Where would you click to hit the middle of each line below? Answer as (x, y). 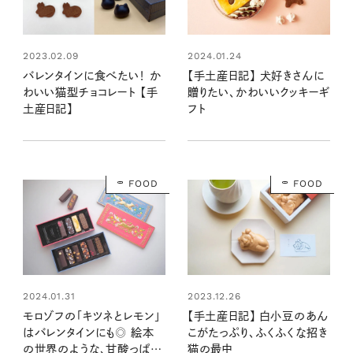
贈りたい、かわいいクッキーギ (258, 93)
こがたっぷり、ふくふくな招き (257, 332)
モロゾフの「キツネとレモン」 (91, 316)
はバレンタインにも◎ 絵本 (88, 332)
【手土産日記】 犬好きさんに (256, 76)
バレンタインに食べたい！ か (92, 75)
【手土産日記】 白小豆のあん (258, 316)
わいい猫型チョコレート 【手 (90, 92)
